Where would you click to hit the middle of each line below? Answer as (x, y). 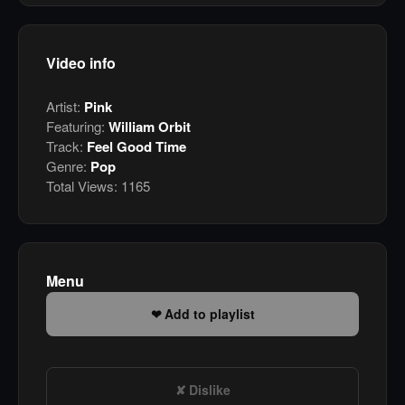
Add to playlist (209, 314)
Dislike (209, 390)
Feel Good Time (137, 147)
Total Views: (82, 186)
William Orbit (150, 127)
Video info (81, 63)
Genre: (68, 166)
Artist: (65, 107)
